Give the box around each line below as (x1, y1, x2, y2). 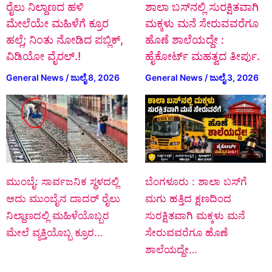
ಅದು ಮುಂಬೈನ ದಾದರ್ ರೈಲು (6, 192, 120, 205)
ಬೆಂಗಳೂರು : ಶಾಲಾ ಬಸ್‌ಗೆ (144, 175, 247, 188)
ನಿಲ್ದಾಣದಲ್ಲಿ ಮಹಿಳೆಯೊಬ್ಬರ (6, 209, 109, 222)
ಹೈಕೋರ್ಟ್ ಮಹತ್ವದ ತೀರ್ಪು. (144, 49, 260, 63)
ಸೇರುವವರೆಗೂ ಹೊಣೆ (144, 226, 228, 239)
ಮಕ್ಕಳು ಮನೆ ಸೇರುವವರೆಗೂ (144, 16, 259, 30)
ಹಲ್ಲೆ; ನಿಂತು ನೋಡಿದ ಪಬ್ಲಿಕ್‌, (6, 33, 123, 46)
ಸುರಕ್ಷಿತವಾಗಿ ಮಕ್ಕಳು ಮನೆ (144, 209, 245, 222)
